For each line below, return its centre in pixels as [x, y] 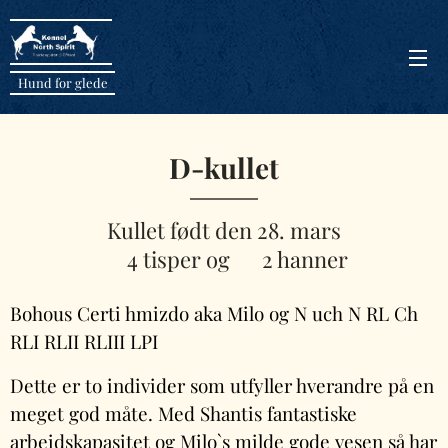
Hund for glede [62, 82]
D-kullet [224, 167]
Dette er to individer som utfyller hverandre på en [222, 385]
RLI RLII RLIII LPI [84, 341]
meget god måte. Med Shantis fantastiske [183, 413]
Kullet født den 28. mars [224, 230]
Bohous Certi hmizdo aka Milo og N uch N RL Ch [214, 313]
